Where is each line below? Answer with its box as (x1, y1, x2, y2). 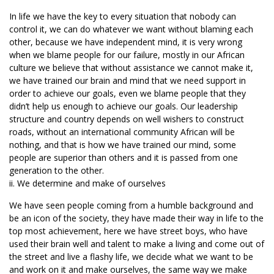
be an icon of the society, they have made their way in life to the (9, 212, 264, 224)
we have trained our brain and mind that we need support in (9, 75, 246, 86)
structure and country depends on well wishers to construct (9, 113, 244, 125)
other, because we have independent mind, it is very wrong (9, 36, 242, 48)
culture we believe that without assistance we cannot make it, (9, 62, 253, 73)
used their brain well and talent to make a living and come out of (9, 238, 264, 250)
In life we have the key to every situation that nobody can (9, 10, 236, 22)
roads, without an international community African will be (9, 126, 235, 138)
